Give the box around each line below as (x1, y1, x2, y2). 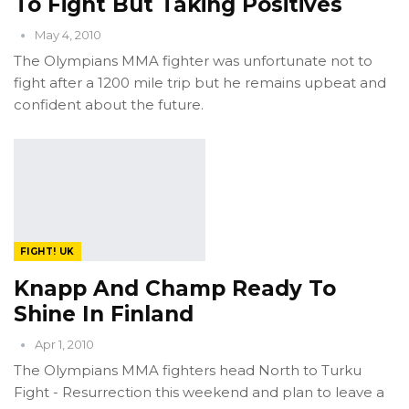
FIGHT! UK (20, 246, 75, 258)
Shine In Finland (14, 301, 194, 328)
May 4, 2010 (35, 27, 101, 43)
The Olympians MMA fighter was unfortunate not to (14, 52, 372, 70)
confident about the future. (14, 96, 204, 114)
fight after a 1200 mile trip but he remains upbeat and (14, 74, 386, 92)
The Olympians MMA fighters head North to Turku (14, 362, 362, 380)
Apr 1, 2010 (35, 337, 94, 352)
